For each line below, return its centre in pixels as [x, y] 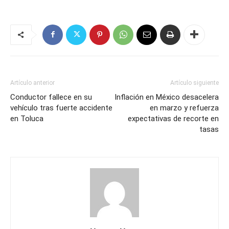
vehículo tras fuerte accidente [61, 108]
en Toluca [27, 118]
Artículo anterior [32, 83]
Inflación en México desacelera [167, 97]
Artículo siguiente [194, 83]
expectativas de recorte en [173, 118]
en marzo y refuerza [184, 108]
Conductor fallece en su [51, 97]
